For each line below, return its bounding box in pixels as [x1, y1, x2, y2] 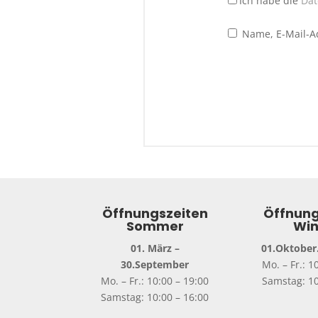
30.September [121, 258, 190, 272]
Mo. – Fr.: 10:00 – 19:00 [101, 274, 209, 288]
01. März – [130, 241, 180, 256]
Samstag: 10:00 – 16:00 [101, 290, 209, 305]
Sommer [126, 217, 184, 236]
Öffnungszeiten [102, 204, 208, 223]
